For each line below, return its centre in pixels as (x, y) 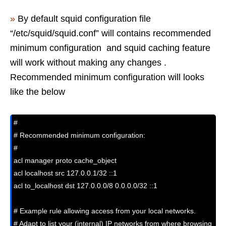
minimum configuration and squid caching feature (110, 48)
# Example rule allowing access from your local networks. (105, 211)
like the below (38, 92)
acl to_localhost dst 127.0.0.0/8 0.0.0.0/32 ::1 (86, 185)
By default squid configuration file (84, 18)
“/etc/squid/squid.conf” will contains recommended (110, 33)
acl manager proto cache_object (65, 160)
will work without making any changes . (88, 62)
